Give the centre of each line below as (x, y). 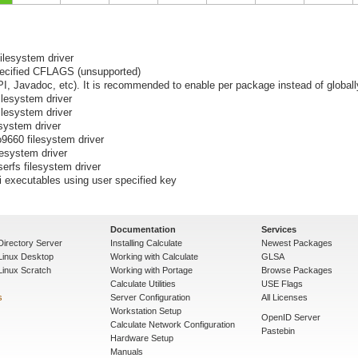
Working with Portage (151, 270)
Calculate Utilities (143, 283)
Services (279, 229)
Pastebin (278, 330)
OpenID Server (291, 317)
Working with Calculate (154, 256)
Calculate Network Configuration (173, 324)
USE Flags (282, 283)
